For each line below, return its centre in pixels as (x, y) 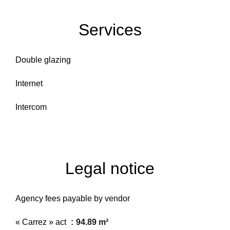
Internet (29, 83)
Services (110, 30)
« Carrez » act (42, 222)
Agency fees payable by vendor (73, 198)
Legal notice (110, 168)
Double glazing (43, 60)
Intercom (31, 107)
